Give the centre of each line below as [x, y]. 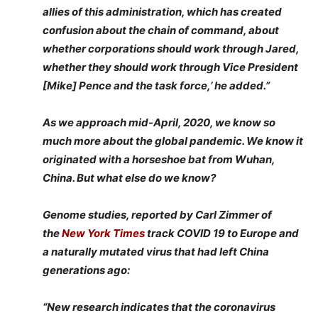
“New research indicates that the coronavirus [159, 307]
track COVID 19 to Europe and [222, 233]
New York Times [103, 233]
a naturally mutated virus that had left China [156, 252]
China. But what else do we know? [129, 178]
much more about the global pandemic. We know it [173, 141]
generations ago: [86, 270]
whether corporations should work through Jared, [171, 49]
